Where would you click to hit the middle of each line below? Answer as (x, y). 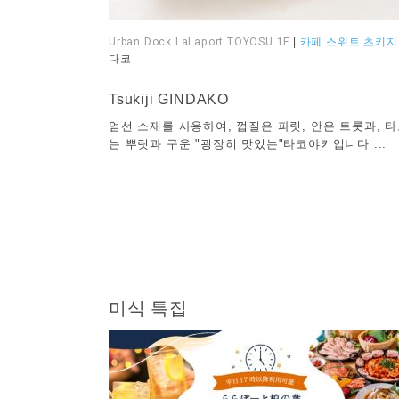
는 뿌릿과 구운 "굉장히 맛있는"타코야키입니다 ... (248, 144)
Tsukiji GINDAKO (169, 100)
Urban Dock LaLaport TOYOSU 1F (199, 42)
